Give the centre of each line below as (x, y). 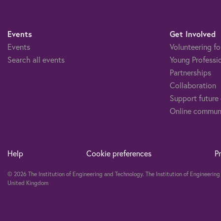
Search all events (36, 59)
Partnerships (190, 72)
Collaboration (193, 85)
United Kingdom (28, 183)
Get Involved (192, 34)
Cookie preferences (119, 153)
